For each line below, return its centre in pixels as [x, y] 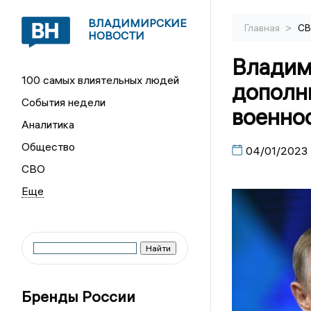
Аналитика [48, 124]
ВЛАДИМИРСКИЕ [138, 23]
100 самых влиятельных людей [101, 80]
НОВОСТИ [117, 35]
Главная [263, 28]
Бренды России [79, 296]
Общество [49, 146]
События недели [64, 102]
